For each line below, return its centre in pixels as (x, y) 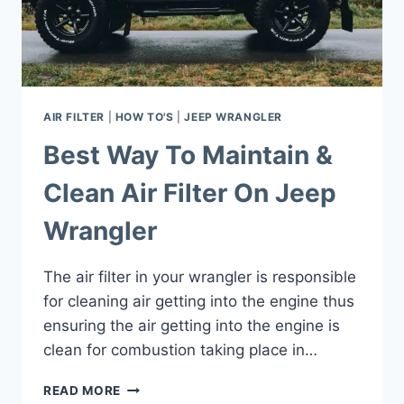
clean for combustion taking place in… (180, 350)
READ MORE (83, 391)
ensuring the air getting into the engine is (192, 326)
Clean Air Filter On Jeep (190, 193)
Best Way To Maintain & (188, 156)
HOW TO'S (144, 117)
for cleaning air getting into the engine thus (199, 302)
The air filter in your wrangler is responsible (200, 277)
